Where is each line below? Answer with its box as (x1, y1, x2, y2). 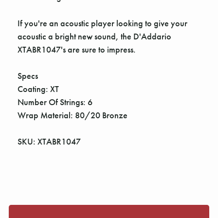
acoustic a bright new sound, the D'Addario (18, 30, 171, 42)
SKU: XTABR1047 (18, 135, 81, 147)
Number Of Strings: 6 (18, 96, 92, 108)
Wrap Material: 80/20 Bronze (18, 109, 127, 121)
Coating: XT (18, 83, 59, 94)
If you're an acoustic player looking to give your (18, 17, 187, 29)
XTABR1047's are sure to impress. (18, 43, 136, 55)
